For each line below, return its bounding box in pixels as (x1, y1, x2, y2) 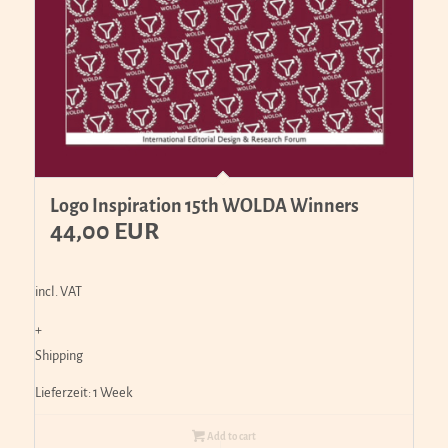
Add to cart (204, 430, 256, 442)
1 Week (92, 384, 133, 400)
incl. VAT (34, 284, 82, 300)
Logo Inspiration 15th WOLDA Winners (49, 196, 359, 217)
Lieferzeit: (34, 384, 93, 400)
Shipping (34, 347, 83, 363)
